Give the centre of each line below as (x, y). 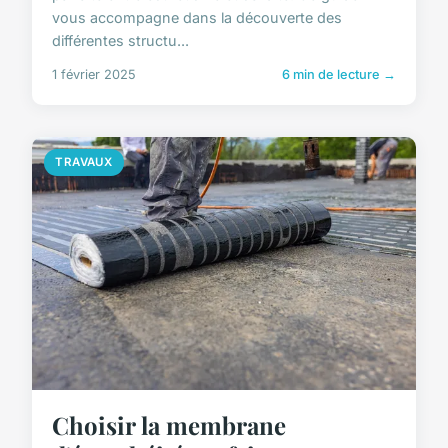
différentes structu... (120, 41)
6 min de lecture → (339, 75)
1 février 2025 (94, 75)
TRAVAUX (84, 162)
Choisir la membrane (169, 425)
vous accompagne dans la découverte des (197, 18)
